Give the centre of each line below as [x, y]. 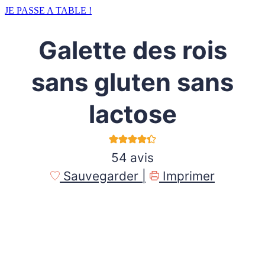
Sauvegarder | [103, 176]
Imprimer [187, 176]
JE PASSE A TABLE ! [48, 11]
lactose [132, 114]
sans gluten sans [132, 83]
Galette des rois [132, 51]
